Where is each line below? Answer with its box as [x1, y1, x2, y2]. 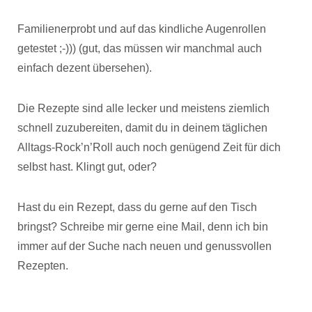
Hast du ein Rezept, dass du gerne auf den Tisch [17, 201, 257, 213]
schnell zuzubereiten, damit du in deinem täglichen [17, 121, 267, 134]
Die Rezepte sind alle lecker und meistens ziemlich [17, 102, 270, 114]
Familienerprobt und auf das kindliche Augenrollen [17, 22, 266, 35]
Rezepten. [17, 259, 68, 272]
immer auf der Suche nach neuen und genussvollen [17, 240, 272, 252]
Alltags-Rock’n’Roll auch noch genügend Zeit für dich [17, 141, 281, 153]
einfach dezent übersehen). [17, 61, 152, 74]
